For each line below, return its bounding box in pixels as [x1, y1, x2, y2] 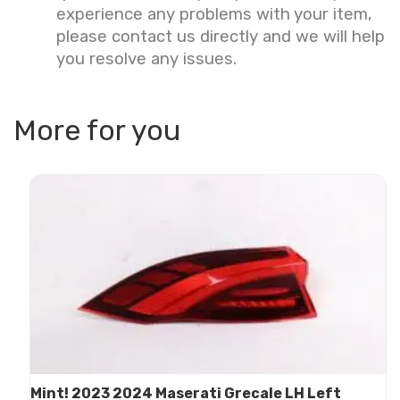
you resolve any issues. [56, 48, 237, 69]
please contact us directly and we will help [56, 26, 385, 46]
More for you [13, 112, 180, 147]
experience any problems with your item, [56, 4, 372, 24]
